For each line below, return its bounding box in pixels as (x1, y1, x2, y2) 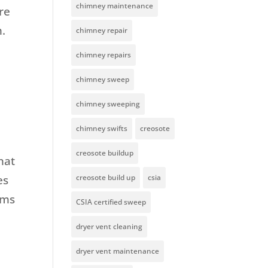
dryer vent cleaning (76, 221, 143, 232)
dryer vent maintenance (76, 246, 160, 257)
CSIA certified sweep (76, 197, 147, 208)
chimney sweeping (76, 99, 141, 109)
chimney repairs (76, 50, 132, 60)
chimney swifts (76, 123, 128, 134)
